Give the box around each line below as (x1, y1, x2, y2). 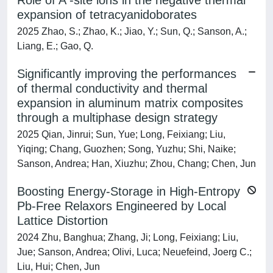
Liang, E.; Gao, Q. (17, 41, 93, 51)
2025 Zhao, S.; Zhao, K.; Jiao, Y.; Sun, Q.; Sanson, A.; (17, 26, 247, 37)
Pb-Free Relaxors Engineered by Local (17, 199, 226, 213)
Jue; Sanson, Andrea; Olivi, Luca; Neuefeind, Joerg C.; (17, 247, 252, 257)
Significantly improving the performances (17, 67, 236, 80)
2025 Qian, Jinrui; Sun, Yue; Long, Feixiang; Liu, (17, 129, 225, 140)
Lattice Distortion (17, 214, 108, 227)
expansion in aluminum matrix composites (17, 96, 243, 110)
